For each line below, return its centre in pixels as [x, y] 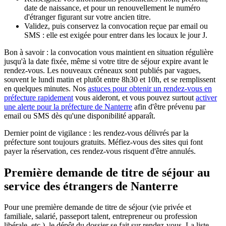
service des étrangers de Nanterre [91, 186]
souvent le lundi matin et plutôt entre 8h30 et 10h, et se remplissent [110, 79]
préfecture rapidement [39, 97]
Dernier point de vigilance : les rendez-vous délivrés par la [96, 133]
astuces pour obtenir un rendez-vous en [150, 88]
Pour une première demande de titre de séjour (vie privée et [98, 207]
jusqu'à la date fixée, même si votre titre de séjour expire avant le [106, 61]
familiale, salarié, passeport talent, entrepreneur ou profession [101, 216]
